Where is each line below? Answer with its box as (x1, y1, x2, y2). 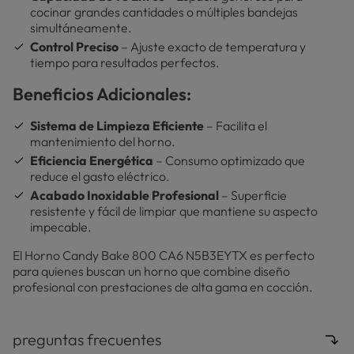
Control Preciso (30, 39, 119, 55)
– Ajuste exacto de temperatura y (119, 39, 306, 55)
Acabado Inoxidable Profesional (30, 187, 219, 203)
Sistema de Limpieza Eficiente (30, 118, 204, 134)
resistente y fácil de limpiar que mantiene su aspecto (30, 203, 318, 219)
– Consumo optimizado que (153, 153, 305, 168)
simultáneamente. (30, 20, 132, 36)
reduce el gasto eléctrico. (30, 168, 170, 184)
